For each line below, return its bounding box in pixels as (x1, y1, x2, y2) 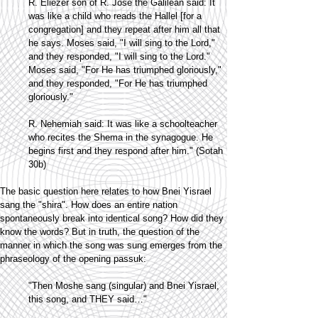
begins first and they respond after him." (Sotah (28, 146, 223, 156)
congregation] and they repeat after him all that (28, 24, 220, 35)
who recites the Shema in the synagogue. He (28, 132, 213, 143)
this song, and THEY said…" (28, 294, 147, 305)
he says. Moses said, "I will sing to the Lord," (28, 38, 215, 48)
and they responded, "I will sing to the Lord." (28, 51, 210, 62)
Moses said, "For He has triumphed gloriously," (28, 65, 221, 75)
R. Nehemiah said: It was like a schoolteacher (28, 119, 217, 129)
